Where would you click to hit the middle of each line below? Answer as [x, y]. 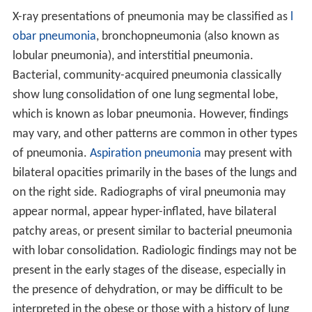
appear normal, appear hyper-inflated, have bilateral [144, 212]
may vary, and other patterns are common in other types [155, 134]
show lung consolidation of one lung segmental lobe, [145, 95]
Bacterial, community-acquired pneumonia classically [147, 75]
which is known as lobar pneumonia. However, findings [150, 114]
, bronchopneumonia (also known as [187, 36]
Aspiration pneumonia [144, 153]
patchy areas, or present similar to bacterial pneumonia [152, 231]
